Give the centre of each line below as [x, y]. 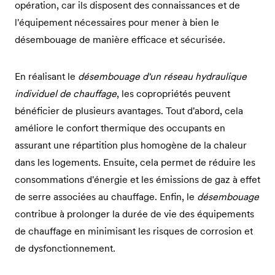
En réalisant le [46, 76]
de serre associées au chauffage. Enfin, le [106, 196]
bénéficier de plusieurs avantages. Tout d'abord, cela [129, 110]
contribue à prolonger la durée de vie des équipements [134, 214]
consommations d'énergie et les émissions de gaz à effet [137, 179]
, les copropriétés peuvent [173, 93]
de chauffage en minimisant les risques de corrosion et [134, 231]
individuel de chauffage [66, 93]
